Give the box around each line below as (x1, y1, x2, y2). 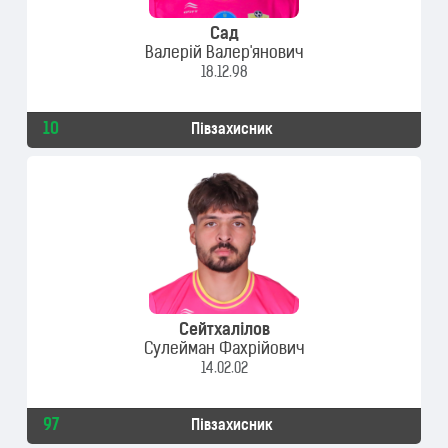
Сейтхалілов (178, 323, 270, 339)
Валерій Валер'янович (145, 46, 303, 62)
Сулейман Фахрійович (144, 342, 304, 358)
